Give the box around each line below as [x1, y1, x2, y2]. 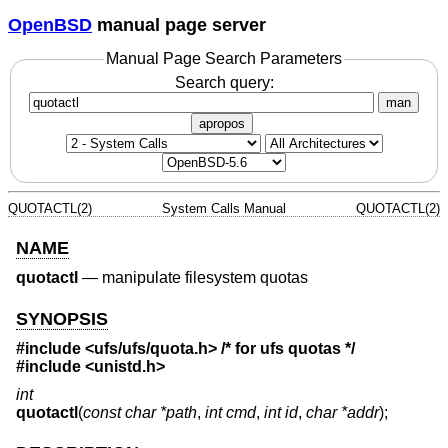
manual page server [92, 14, 266, 35]
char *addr [306, 403, 379, 421]
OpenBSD [8, 14, 92, 35]
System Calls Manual [162, 200, 286, 216]
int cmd [205, 403, 256, 421]
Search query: [174, 73, 274, 91]
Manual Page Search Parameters [106, 50, 342, 68]
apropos [199, 115, 245, 131]
